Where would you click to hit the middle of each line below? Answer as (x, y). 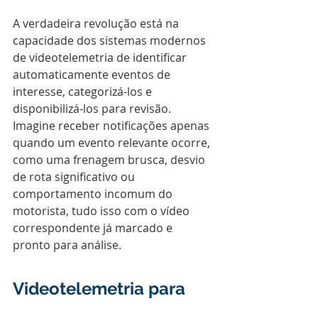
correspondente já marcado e (94, 228)
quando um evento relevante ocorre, (113, 143)
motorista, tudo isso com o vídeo (103, 211)
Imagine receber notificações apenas (113, 126)
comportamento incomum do (94, 194)
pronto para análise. (67, 245)
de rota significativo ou (75, 177)
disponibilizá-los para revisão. (93, 109)
